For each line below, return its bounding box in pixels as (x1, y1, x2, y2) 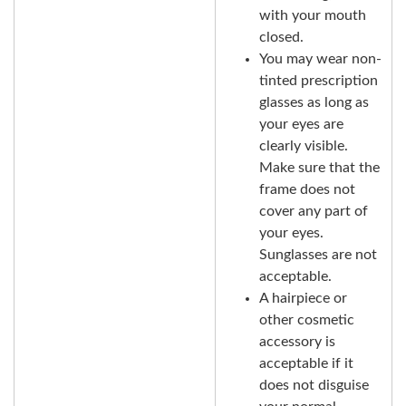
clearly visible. (259, 139, 348, 154)
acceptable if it (259, 356, 353, 372)
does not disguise (259, 378, 369, 393)
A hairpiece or (259, 291, 347, 306)
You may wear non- (259, 52, 382, 67)
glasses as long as (259, 95, 369, 111)
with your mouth (259, 8, 366, 24)
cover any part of (259, 204, 368, 219)
